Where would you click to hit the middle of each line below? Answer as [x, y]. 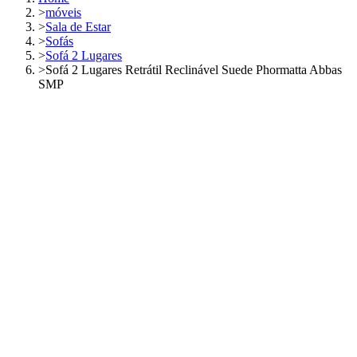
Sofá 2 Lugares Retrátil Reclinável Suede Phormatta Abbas [194, 70]
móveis [63, 13]
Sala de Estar [78, 27]
